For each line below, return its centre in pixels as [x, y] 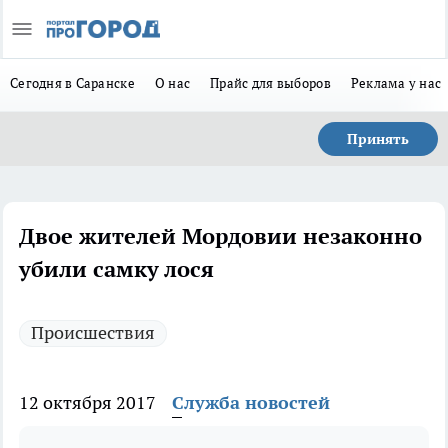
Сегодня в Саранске [72, 83]
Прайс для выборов [270, 83]
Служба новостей [251, 402]
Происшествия [93, 332]
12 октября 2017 [87, 402]
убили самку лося [116, 269]
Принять [378, 139]
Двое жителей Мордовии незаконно [220, 236]
